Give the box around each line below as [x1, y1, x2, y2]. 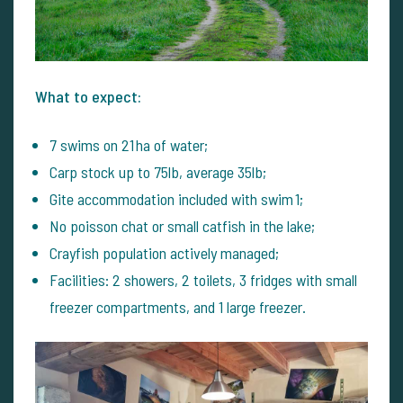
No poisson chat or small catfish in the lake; [49, 216, 315, 237]
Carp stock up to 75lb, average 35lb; [49, 162, 266, 183]
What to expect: [35, 86, 141, 107]
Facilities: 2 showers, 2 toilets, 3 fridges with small [49, 270, 357, 291]
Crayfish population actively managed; [49, 243, 279, 264]
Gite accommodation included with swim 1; [49, 189, 303, 210]
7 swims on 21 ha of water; [49, 135, 208, 156]
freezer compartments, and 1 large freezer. [49, 297, 306, 318]
